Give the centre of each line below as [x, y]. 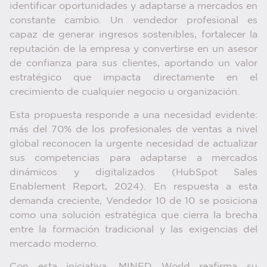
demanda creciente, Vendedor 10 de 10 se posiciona [133, 201]
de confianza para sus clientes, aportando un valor [133, 64]
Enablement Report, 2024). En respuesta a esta [133, 187]
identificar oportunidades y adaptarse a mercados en [133, 7]
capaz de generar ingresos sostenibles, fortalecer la [133, 35]
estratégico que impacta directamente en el [133, 78]
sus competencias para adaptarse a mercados [133, 158]
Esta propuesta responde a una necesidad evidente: [133, 115]
